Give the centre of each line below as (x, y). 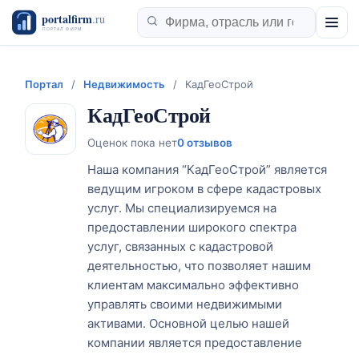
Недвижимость (125, 84)
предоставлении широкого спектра (192, 227)
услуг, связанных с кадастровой (181, 246)
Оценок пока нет (133, 143)
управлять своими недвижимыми (185, 304)
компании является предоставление (195, 343)
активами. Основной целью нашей (189, 323)
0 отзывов (205, 143)
